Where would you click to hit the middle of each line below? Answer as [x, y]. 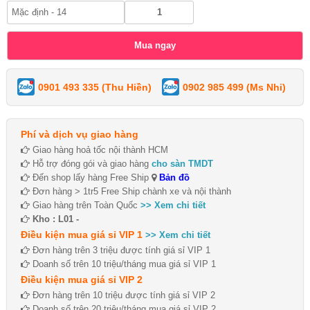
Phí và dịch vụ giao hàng [80, 134]
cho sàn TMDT [182, 163]
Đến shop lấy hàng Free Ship [91, 177]
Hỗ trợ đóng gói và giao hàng [91, 163]
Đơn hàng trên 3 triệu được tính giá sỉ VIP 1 [120, 250]
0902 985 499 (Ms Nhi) [234, 87]
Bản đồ [173, 177]
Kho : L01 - [56, 219]
